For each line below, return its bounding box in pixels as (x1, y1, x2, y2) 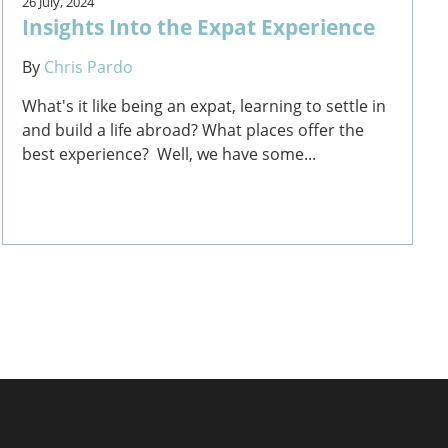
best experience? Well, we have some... (22, 142, 317, 165)
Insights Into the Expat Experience (22, 11, 376, 41)
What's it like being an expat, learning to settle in (22, 94, 387, 117)
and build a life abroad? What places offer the (22, 118, 365, 141)
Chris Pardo (44, 55, 134, 78)
